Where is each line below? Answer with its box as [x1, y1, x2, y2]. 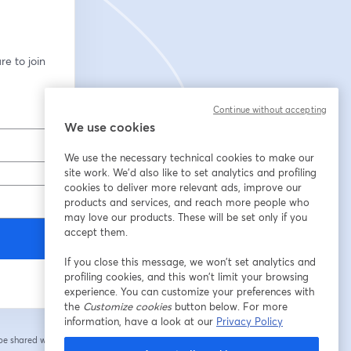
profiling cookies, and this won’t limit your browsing [64, 270, 309, 284]
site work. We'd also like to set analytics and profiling [64, 165, 317, 179]
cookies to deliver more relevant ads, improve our [64, 180, 302, 194]
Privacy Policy [216, 314, 283, 328]
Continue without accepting [213, 104, 327, 115]
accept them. [64, 225, 128, 239]
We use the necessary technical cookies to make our [64, 150, 314, 165]
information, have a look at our [64, 314, 216, 328]
